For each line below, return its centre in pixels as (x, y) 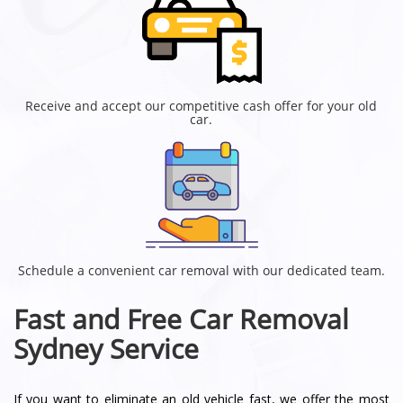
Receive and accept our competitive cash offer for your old (201, 105)
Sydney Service (106, 348)
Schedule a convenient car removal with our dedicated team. (201, 270)
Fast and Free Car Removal (181, 318)
